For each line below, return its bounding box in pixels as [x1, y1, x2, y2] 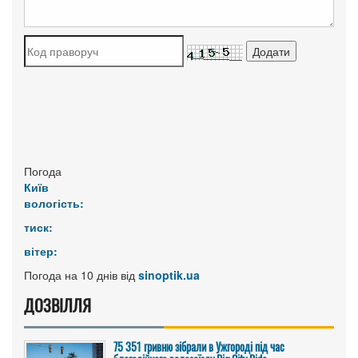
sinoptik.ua [138, 267, 200, 283]
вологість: [24, 195, 84, 211]
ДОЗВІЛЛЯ [24, 293, 91, 317]
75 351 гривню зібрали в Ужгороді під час [113, 338, 284, 355]
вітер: [24, 243, 58, 259]
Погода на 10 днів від [24, 267, 138, 283]
